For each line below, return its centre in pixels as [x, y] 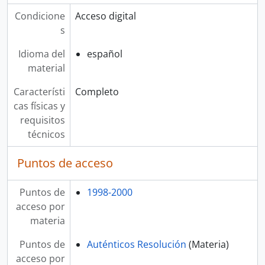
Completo [97, 92]
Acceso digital [105, 16]
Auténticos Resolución [136, 244]
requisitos [42, 120]
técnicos [46, 134]
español [104, 54]
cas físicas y [39, 106]
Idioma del [41, 54]
